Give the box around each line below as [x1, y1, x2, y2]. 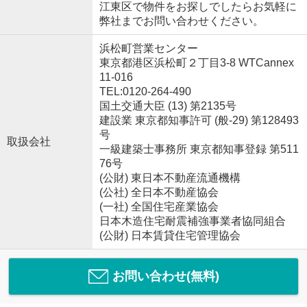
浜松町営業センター [99, 42, 198, 54]
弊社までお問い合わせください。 [99, 14, 264, 27]
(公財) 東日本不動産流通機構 [99, 171, 241, 184]
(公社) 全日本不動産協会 [99, 186, 219, 198]
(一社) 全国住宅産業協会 [99, 200, 219, 212]
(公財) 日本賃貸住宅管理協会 [99, 229, 241, 241]
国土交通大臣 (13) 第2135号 [99, 99, 236, 112]
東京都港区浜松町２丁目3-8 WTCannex [99, 56, 294, 69]
